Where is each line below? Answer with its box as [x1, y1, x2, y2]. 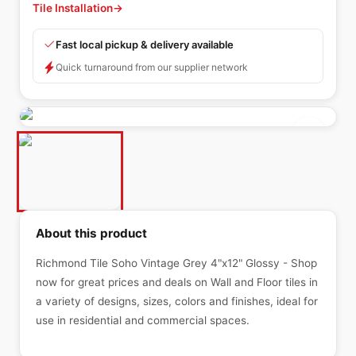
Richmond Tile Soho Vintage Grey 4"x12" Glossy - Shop [36, 257, 317, 269]
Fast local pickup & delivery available [56, 38, 234, 51]
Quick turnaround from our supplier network [56, 61, 248, 73]
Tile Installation [33, 2, 113, 14]
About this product [36, 226, 147, 241]
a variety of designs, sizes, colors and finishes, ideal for [36, 295, 318, 308]
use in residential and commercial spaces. [36, 314, 250, 327]
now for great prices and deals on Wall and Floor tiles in [36, 276, 318, 288]
